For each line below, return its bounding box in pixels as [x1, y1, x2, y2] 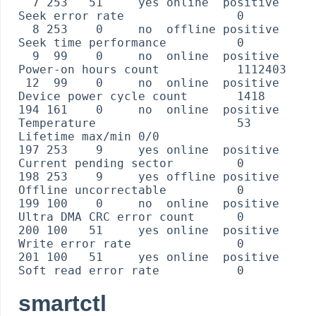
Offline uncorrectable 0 [18, 183, 244, 197]
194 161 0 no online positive [18, 102, 279, 116]
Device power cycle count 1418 [18, 89, 265, 103]
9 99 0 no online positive [18, 49, 32, 63]
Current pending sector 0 [18, 156, 244, 170]
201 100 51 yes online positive [18, 250, 279, 264]
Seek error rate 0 [18, 8, 244, 23]
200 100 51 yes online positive [18, 223, 279, 237]
